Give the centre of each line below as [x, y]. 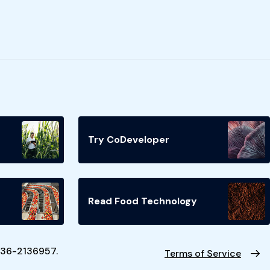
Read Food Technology [143, 201]
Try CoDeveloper [129, 139]
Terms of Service [203, 253]
